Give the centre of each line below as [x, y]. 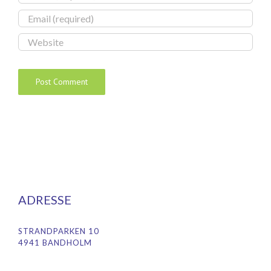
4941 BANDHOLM [55, 242]
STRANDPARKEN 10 [59, 231]
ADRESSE [45, 199]
